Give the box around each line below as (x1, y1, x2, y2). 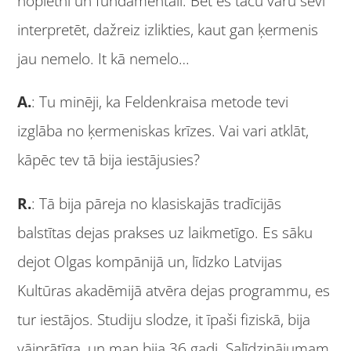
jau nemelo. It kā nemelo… (17, 48, 190, 69)
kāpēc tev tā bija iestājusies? (17, 150, 201, 171)
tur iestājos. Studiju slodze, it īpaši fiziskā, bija (17, 309, 311, 331)
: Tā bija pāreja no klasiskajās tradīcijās (31, 194, 282, 215)
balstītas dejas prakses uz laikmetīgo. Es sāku (17, 223, 313, 244)
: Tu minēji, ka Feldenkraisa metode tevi (31, 92, 289, 113)
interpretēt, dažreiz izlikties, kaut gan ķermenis (17, 19, 319, 40)
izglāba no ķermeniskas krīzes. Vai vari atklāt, (17, 121, 309, 142)
